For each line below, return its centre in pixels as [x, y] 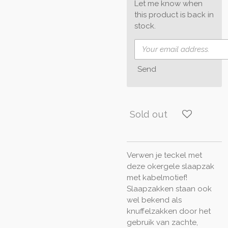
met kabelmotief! [157, 177]
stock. [145, 26]
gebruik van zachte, [162, 222]
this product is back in [174, 15]
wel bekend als [154, 200]
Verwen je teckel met [164, 155]
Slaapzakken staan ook [169, 189]
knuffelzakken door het [169, 211]
